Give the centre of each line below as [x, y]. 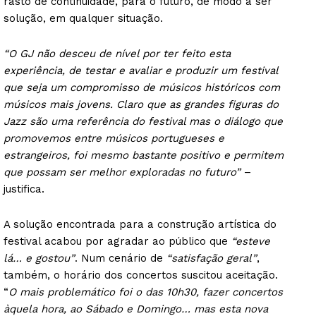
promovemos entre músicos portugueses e [114, 138]
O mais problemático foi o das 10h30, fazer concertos [146, 292]
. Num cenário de [121, 258]
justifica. [24, 189]
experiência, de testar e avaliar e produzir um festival [141, 70]
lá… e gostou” [39, 258]
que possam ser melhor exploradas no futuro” [122, 172]
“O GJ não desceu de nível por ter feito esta [117, 53]
